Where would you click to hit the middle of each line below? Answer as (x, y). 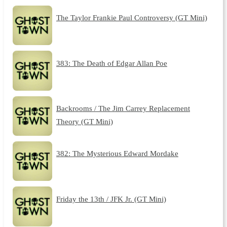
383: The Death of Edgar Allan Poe (111, 63)
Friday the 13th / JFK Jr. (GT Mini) (111, 199)
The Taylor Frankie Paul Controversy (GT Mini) (131, 18)
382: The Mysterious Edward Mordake (117, 154)
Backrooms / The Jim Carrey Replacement (123, 108)
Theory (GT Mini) (84, 121)
